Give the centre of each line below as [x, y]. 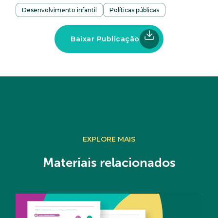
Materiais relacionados [109, 163]
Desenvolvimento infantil [59, 10]
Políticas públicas [134, 10]
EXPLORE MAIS [109, 139]
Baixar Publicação [105, 39]
